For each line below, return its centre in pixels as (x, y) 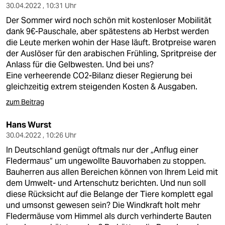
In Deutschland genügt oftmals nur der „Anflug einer (102, 150)
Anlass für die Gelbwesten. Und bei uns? (80, 65)
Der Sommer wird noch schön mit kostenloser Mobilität (109, 20)
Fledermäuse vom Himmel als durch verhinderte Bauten (109, 216)
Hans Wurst (29, 125)
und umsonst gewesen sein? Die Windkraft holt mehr (103, 205)
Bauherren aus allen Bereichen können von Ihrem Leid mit (112, 172)
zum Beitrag (25, 102)
